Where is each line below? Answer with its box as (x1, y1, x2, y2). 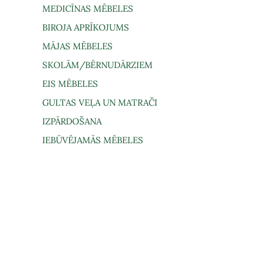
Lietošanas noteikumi (94, 240, 176, 251)
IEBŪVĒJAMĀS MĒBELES (42, 134, 144, 146)
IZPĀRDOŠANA (42, 116, 102, 127)
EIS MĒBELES (42, 78, 99, 89)
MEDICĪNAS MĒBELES (42, 3, 134, 14)
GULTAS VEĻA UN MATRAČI (42, 97, 158, 108)
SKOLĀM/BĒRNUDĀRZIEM (42, 59, 153, 70)
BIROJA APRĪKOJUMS (42, 22, 130, 33)
